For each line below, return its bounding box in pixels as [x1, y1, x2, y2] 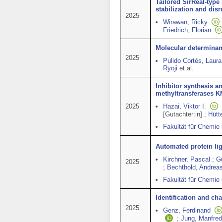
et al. [179, 64, 194, 72]
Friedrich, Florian [163, 26, 211, 34]
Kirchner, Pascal [163, 156, 210, 163]
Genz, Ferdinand [163, 207, 211, 214]
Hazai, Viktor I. [163, 103, 206, 110]
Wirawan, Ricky [163, 18, 208, 26]
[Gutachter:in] [163, 111, 202, 118]
